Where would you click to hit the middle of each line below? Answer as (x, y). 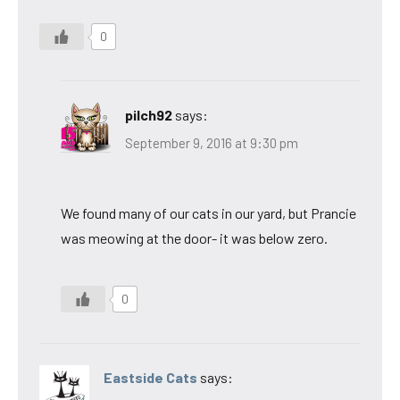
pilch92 (149, 114)
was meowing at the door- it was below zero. (194, 238)
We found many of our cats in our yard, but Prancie (208, 213)
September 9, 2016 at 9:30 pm (212, 143)
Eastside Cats (150, 378)
